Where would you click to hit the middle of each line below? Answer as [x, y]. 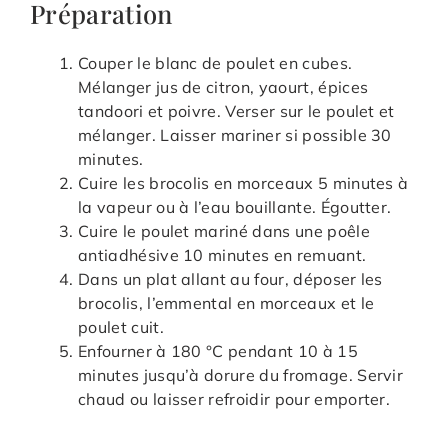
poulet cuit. [121, 327]
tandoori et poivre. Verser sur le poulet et [236, 111]
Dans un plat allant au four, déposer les [230, 279]
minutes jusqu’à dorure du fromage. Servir [241, 375]
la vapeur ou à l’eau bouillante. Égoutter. [235, 207]
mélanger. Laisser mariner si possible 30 [235, 135]
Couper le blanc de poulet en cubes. [215, 63]
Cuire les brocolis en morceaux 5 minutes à [243, 183]
